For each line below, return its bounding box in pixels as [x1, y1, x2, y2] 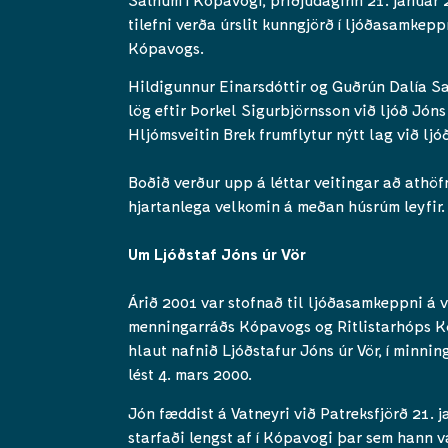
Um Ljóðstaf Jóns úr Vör [128, 244, 306, 264]
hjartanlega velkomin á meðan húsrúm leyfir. [128, 196, 445, 216]
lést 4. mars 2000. [128, 364, 252, 384]
